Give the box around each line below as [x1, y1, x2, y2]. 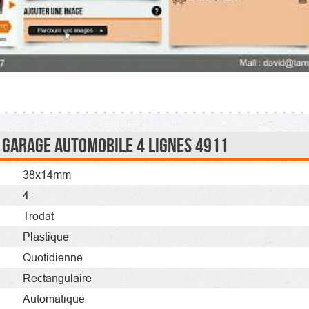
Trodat [23, 209, 54, 222]
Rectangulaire [23, 271, 92, 284]
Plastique [23, 230, 69, 243]
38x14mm [23, 168, 71, 181]
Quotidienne [23, 250, 83, 263]
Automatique [23, 292, 85, 305]
